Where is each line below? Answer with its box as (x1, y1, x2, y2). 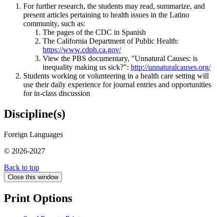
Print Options (4, 192, 72, 205)
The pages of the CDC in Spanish (43, 28, 146, 37)
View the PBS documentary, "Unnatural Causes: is (43, 54, 198, 63)
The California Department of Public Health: (43, 37, 179, 46)
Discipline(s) (4, 108, 65, 121)
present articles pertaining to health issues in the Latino (23, 11, 189, 19)
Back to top (4, 163, 39, 172)
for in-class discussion (23, 89, 90, 98)
